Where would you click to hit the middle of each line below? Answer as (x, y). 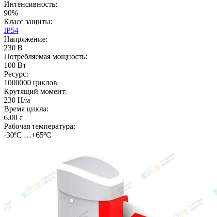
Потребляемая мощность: (46, 56)
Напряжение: (26, 39)
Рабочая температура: (39, 126)
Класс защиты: (28, 21)
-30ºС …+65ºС (28, 135)
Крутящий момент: (35, 91)
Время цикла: (26, 108)
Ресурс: (16, 74)
